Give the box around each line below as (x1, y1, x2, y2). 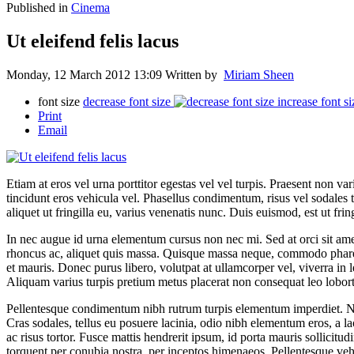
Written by (165, 67, 224, 81)
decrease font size (83, 94, 171, 108)
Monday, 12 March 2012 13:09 (6, 67, 165, 81)
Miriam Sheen (224, 67, 294, 81)
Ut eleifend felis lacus (6, 31, 179, 52)
